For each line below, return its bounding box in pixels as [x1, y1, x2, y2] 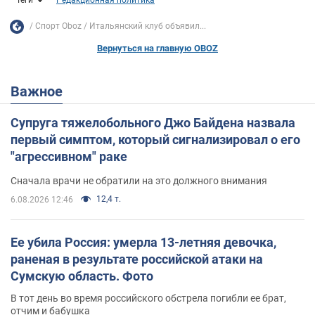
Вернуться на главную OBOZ [97, 42, 218, 53]
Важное [20, 82, 63, 100]
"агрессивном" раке [11, 148, 127, 164]
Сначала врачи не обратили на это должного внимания [11, 174, 267, 186]
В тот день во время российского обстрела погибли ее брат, [11, 292, 286, 304]
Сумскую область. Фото [11, 268, 153, 283]
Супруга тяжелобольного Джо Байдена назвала [11, 115, 295, 130]
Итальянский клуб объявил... [89, 21, 206, 32]
